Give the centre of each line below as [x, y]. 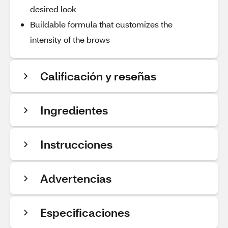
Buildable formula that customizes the [101, 24]
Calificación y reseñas [98, 76]
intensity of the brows [70, 39]
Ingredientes [74, 110]
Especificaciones [85, 212]
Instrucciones [76, 144]
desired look [53, 9]
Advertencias [76, 178]
